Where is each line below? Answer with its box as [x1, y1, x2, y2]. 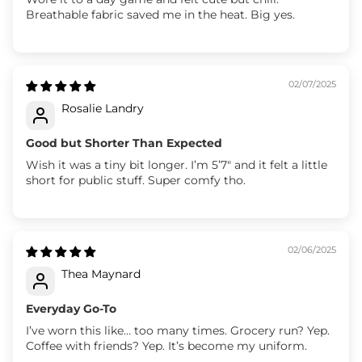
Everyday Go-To [26, 301, 117, 316]
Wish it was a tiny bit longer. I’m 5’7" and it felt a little [26, 157, 327, 172]
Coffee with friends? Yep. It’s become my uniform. [26, 338, 307, 353]
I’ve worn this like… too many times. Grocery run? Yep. [26, 322, 330, 338]
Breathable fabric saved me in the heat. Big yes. [26, 6, 295, 22]
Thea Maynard [61, 266, 141, 281]
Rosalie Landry [61, 100, 144, 116]
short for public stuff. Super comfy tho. [26, 172, 246, 187]
